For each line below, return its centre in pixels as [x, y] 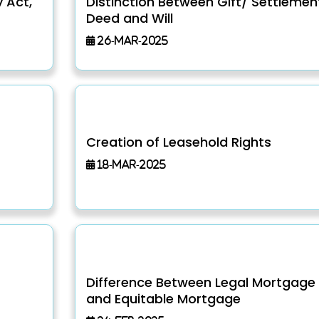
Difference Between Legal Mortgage [200, 282]
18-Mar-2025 [130, 164]
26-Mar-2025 [131, 41]
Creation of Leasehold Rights [178, 142]
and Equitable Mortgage [163, 298]
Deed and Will [129, 19]
